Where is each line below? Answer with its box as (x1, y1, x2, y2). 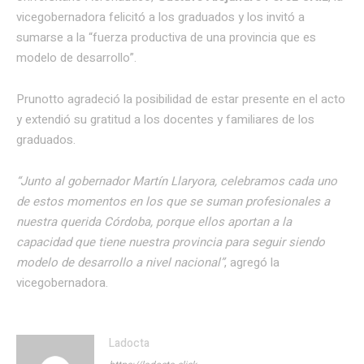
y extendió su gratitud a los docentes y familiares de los (16, 110, 314, 128)
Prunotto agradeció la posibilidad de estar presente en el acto (16, 89, 345, 108)
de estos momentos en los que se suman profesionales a (16, 192, 330, 210)
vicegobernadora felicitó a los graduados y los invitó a (16, 7, 305, 26)
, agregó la (224, 253, 279, 271)
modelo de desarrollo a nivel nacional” (16, 253, 224, 271)
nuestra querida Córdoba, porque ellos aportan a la (16, 212, 292, 231)
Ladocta (109, 334, 149, 352)
